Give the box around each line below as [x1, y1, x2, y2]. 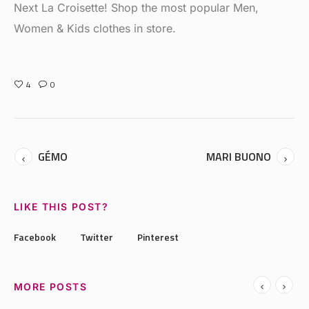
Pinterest [137, 230, 179, 245]
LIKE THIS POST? [14, 201, 108, 213]
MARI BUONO [206, 148, 271, 166]
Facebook [14, 230, 56, 245]
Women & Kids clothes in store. [13, 21, 176, 36]
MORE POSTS [14, 281, 87, 293]
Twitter [80, 230, 113, 245]
